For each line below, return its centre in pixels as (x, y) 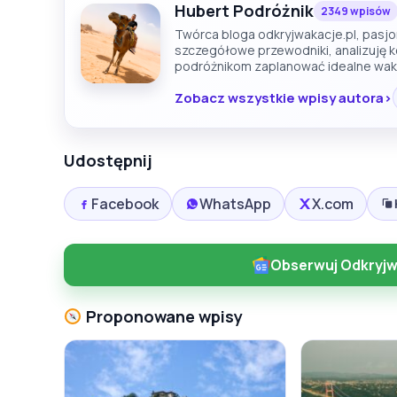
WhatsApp (235, 204)
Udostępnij (108, 161)
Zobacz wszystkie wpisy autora (279, 97)
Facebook (125, 204)
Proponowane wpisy (162, 317)
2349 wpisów (356, 12)
